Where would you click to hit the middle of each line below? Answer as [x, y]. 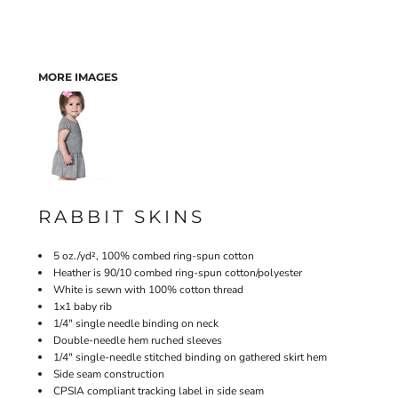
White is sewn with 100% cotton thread [148, 290]
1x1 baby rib [83, 306]
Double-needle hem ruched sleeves [138, 340]
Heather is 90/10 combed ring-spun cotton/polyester [178, 273]
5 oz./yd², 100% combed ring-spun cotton [154, 256]
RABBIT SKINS [122, 217]
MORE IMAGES [78, 77]
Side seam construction [109, 374]
